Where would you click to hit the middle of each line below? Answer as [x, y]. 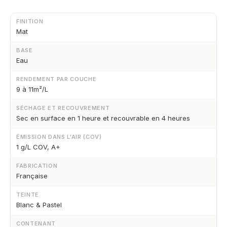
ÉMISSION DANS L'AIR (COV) [59, 137]
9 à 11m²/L [32, 89]
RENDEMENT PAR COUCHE [56, 79]
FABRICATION [37, 165]
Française [32, 176]
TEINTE [28, 194]
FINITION [30, 21]
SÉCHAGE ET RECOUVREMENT [63, 108]
